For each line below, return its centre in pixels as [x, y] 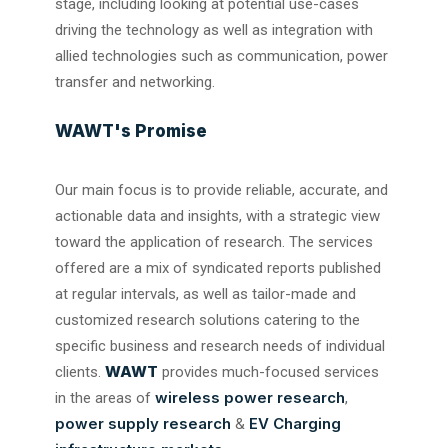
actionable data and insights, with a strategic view [217, 215]
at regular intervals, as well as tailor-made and [205, 293]
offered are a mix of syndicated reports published [218, 267]
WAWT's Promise [131, 130]
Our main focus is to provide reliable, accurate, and [221, 189]
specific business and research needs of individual [220, 345]
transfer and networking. [135, 81]
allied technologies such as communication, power [221, 55]
